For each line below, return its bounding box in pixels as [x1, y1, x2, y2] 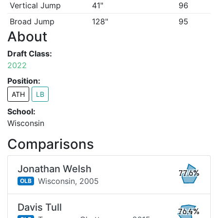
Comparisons [7, 136, 94, 152]
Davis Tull [18, 201, 62, 213]
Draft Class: [7, 49, 52, 58]
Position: [7, 76, 40, 86]
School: [7, 107, 36, 116]
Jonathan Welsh [18, 163, 91, 175]
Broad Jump [9, 17, 54, 26]
